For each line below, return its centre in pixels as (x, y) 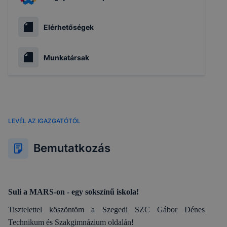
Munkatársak (66, 57)
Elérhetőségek (69, 27)
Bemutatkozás (72, 148)
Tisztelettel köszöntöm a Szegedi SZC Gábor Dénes (106, 209)
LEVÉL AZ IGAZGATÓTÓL (44, 121)
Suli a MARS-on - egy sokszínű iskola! (73, 192)
